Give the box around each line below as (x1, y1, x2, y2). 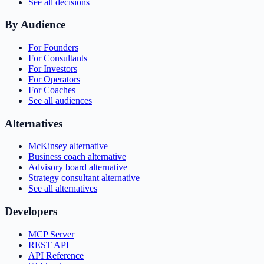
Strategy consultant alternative (28, 173, 140, 183)
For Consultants (28, 52, 87, 63)
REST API (28, 239, 69, 250)
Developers (5, 205, 57, 218)
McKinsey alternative (28, 141, 108, 151)
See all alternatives (28, 183, 97, 194)
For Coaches (28, 84, 75, 95)
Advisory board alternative (28, 162, 127, 173)
